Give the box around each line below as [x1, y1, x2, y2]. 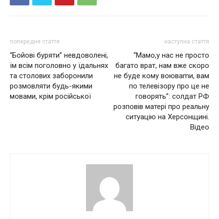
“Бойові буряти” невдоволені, [10, 50, 108, 60]
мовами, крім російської [10, 91, 91, 101]
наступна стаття [164, 38, 209, 45]
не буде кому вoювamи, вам [114, 71, 209, 80]
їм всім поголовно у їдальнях [10, 61, 108, 70]
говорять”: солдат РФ [135, 91, 209, 101]
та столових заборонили [10, 71, 93, 80]
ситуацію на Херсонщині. [126, 112, 209, 121]
